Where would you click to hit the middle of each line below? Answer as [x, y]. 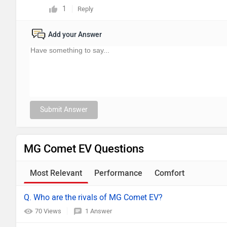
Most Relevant [56, 173]
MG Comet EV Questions [84, 149]
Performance [118, 173]
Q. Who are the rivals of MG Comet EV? [93, 197]
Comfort [169, 173]
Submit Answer [64, 110]
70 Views [49, 211]
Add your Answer [75, 35]
